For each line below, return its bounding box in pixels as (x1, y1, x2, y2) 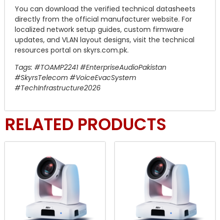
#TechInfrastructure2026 (15, 83, 101, 93)
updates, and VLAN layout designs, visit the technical (15, 34, 194, 45)
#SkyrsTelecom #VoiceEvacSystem (15, 73, 136, 83)
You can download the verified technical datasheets (15, 3, 195, 14)
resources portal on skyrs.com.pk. (15, 45, 129, 55)
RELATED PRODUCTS (5, 112, 166, 136)
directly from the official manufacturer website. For (15, 14, 192, 24)
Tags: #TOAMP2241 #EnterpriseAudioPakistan (15, 62, 166, 73)
